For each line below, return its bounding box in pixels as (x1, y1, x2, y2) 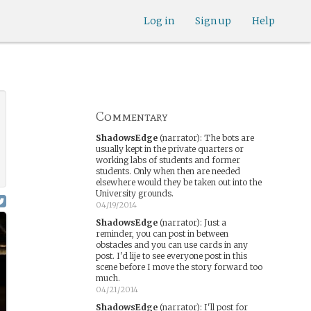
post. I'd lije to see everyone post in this (95, 251, 247, 261)
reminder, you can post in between (95, 228, 228, 239)
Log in (144, 15, 174, 27)
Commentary (95, 109, 168, 124)
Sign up (195, 15, 231, 27)
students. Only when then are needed (95, 166, 240, 176)
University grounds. (95, 188, 174, 199)
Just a (203, 217, 226, 228)
